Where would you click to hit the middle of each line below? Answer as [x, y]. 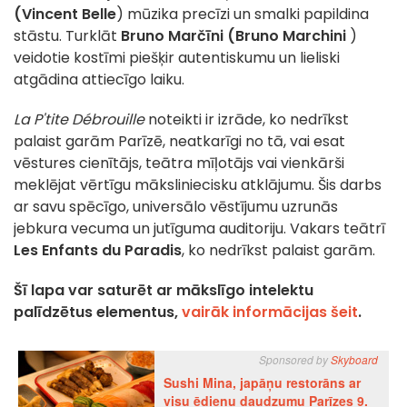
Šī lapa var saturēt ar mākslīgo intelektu [164, 291]
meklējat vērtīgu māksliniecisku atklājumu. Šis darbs [198, 185]
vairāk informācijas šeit [270, 313]
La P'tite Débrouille [79, 120]
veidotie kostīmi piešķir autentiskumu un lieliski [177, 58]
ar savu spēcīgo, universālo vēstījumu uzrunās [176, 207]
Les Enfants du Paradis [98, 251]
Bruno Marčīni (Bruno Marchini [233, 36]
